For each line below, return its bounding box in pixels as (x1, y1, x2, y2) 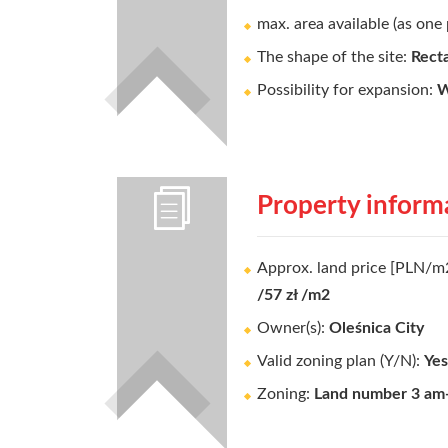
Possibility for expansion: (257, 82, 437, 98)
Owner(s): (257, 320, 329, 336)
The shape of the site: (257, 49, 411, 65)
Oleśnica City (329, 320, 424, 336)
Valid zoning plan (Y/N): (257, 353, 424, 369)
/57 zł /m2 (257, 287, 330, 303)
